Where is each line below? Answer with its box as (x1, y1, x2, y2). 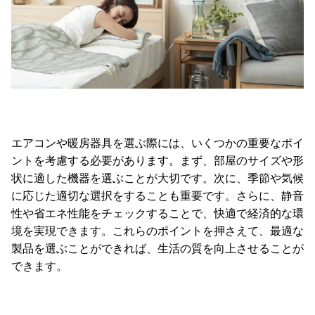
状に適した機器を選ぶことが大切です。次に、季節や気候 (11, 172, 304, 185)
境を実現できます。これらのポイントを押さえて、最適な (11, 225, 304, 238)
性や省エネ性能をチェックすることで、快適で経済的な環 (11, 207, 304, 220)
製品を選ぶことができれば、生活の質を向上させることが (11, 243, 304, 255)
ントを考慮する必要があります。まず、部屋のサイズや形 (11, 155, 304, 167)
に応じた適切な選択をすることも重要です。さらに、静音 (11, 190, 304, 202)
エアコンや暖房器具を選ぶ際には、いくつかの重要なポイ (11, 137, 304, 150)
